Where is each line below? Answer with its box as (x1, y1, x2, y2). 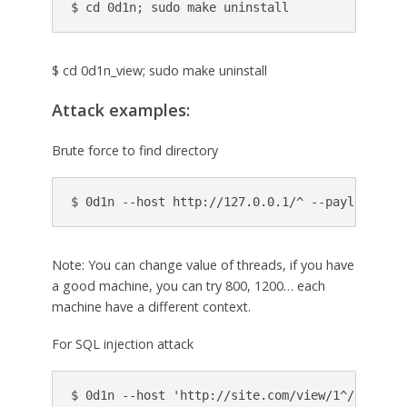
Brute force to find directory (51, 141, 218, 159)
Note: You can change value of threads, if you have (51, 255, 354, 273)
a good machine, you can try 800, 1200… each (51, 276, 325, 294)
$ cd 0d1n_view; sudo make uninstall (51, 62, 267, 80)
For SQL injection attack (51, 334, 194, 352)
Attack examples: (51, 98, 190, 121)
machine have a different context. (51, 297, 251, 315)
